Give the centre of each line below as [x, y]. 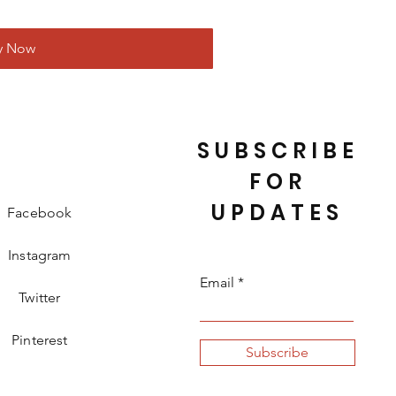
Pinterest [40, 340]
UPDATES [278, 213]
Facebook [40, 213]
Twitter [40, 297]
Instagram [40, 255]
